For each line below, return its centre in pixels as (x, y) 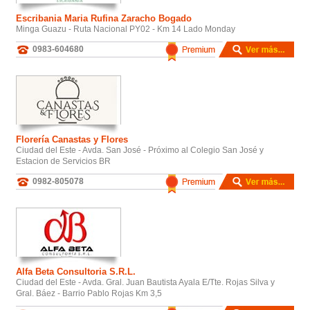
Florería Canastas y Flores (72, 139)
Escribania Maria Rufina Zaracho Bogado (104, 18)
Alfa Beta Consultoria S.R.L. (76, 271)
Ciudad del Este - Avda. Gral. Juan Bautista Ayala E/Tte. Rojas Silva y (145, 282)
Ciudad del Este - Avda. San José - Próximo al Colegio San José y (140, 150)
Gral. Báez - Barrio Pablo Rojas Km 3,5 (89, 293)
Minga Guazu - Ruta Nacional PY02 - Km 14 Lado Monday (126, 29)
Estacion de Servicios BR (63, 161)
